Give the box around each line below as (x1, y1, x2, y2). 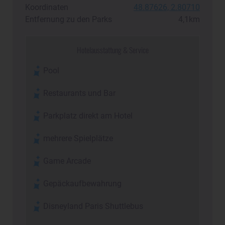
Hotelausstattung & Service (76, 44, 149, 56)
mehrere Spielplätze (43, 134, 114, 144)
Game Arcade (43, 157, 91, 166)
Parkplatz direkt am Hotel (43, 111, 133, 121)
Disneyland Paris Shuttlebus (43, 202, 144, 211)
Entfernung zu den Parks (25, 15, 112, 25)
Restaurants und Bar (43, 89, 116, 98)
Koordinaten (25, 3, 68, 13)
